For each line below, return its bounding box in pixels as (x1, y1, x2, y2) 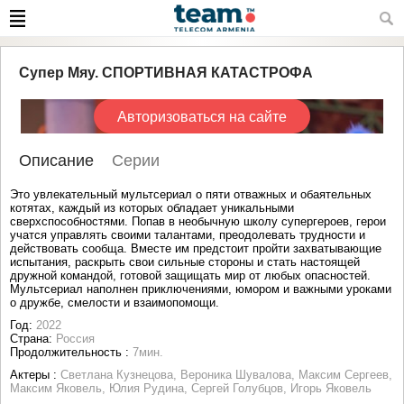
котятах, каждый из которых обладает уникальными (10, 201, 294, 215)
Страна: (10, 332, 56, 345)
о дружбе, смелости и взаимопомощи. (10, 296, 219, 309)
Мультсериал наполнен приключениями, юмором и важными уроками (10, 282, 391, 296)
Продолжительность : (10, 345, 133, 359)
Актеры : (10, 368, 60, 381)
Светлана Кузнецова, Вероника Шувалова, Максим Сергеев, (60, 368, 392, 381)
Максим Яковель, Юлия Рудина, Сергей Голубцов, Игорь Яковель (10, 381, 372, 395)
